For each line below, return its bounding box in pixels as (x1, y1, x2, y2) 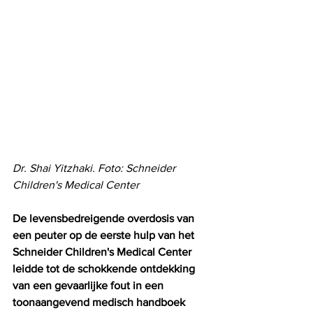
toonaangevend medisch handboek (13, 296, 188, 309)
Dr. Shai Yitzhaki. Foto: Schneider (13, 162, 178, 175)
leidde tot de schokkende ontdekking (13, 263, 198, 275)
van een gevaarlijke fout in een (13, 279, 166, 292)
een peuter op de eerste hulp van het (13, 229, 197, 242)
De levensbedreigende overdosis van (13, 212, 197, 225)
